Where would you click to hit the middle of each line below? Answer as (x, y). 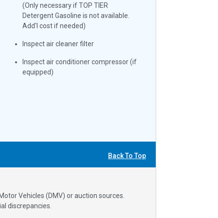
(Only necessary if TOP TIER (65, 5)
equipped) (38, 72)
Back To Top (127, 155)
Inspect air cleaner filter (58, 44)
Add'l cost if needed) (54, 26)
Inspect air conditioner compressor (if (80, 62)
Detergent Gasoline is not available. (76, 15)
